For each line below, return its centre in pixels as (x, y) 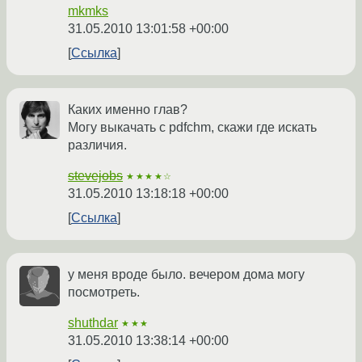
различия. (97, 145)
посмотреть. (104, 293)
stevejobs (95, 176)
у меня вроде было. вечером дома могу (186, 275)
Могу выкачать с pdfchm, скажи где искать (192, 128)
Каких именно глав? (128, 110)
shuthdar (93, 323)
